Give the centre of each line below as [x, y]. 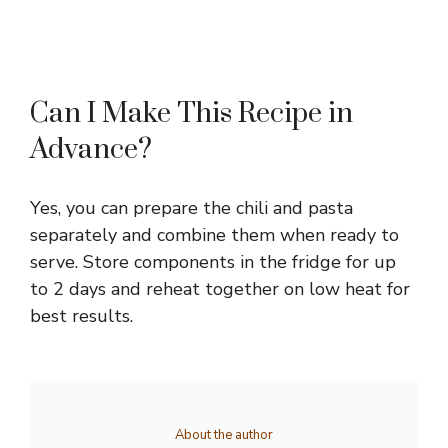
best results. [81, 316]
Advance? [91, 150]
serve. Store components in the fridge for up [213, 262]
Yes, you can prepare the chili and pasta [191, 208]
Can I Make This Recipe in [191, 114]
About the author [224, 435]
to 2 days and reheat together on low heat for [220, 289]
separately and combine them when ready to [214, 235]
